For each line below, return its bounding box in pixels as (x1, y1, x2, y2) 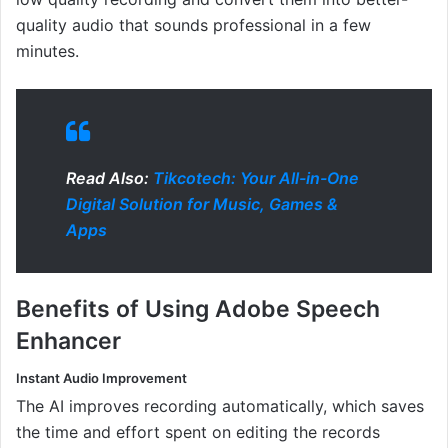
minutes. (16, 41, 79, 62)
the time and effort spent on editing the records (16, 422, 380, 443)
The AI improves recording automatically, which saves (16, 396, 424, 417)
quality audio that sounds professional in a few (16, 15, 371, 36)
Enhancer (16, 327, 121, 356)
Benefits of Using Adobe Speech (16, 295, 380, 324)
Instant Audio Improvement (16, 369, 187, 386)
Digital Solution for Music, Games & (66, 194, 338, 215)
